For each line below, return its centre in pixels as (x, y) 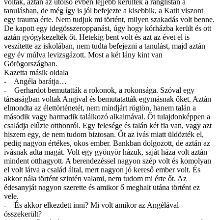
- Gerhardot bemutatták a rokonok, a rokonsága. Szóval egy (99, 90)
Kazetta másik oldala (36, 72)
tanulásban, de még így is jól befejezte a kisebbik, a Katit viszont (104, 10)
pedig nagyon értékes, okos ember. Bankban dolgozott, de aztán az (107, 143)
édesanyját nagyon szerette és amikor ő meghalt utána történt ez (102, 187)
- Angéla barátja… (35, 81)
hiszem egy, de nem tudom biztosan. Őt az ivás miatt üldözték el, (104, 134)
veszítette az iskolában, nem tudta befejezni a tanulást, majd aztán (105, 46)
